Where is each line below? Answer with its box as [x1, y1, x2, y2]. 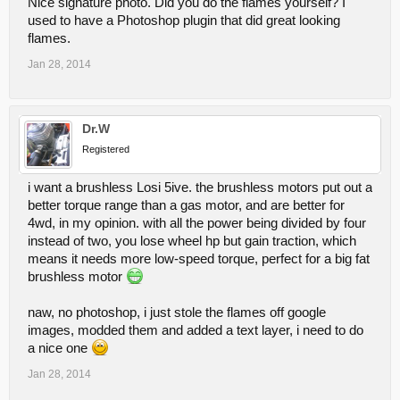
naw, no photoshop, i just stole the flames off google [28, 305, 326, 320]
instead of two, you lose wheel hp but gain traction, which [28, 234, 356, 248]
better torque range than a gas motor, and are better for [28, 198, 345, 212]
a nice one [28, 341, 91, 355]
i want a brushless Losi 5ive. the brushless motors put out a [28, 180, 372, 195]
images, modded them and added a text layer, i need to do [28, 323, 363, 337]
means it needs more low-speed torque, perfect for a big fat [28, 252, 370, 266]
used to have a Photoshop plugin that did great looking [28, 13, 340, 28]
